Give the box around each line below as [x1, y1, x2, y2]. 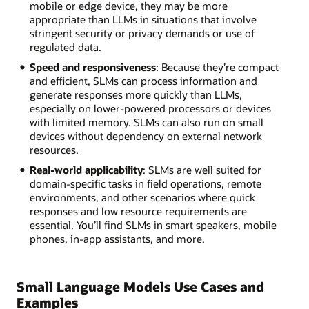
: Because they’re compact [155, 59, 279, 74]
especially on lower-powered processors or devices [29, 101, 271, 115]
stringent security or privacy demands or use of [29, 26, 255, 40]
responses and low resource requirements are [29, 203, 247, 218]
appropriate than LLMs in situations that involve [29, 12, 257, 26]
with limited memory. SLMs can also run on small [29, 114, 263, 129]
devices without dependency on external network [29, 128, 262, 143]
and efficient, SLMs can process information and [29, 73, 257, 88]
